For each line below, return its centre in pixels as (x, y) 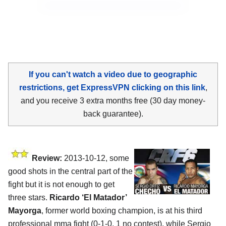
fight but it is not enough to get (61, 184)
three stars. (29, 197)
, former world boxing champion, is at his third (122, 210)
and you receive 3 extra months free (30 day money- (113, 100)
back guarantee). (113, 114)
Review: (47, 158)
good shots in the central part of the (70, 171)
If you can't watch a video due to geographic (113, 74)
